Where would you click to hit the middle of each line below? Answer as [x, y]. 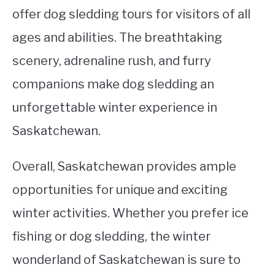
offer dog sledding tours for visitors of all [131, 14]
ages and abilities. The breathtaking [117, 37]
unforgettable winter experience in [115, 107]
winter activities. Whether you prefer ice [130, 213]
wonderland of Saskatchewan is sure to [126, 259]
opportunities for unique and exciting [120, 189]
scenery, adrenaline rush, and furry [112, 60]
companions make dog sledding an [113, 84]
